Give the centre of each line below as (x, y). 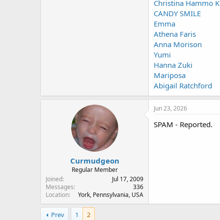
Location (57, 194)
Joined (54, 179)
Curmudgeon (95, 160)
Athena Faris (175, 34)
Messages (60, 187)
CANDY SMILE (177, 13)
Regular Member (95, 169)
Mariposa (170, 75)
